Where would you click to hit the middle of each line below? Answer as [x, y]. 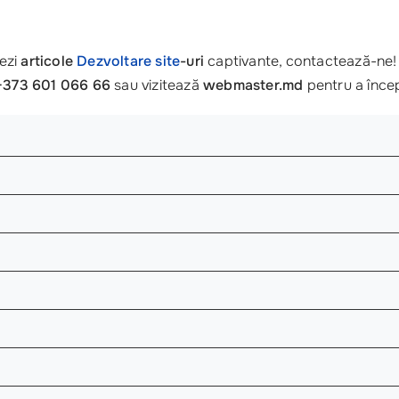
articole [49, 61]
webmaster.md [253, 85]
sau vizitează [157, 85]
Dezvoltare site [129, 61]
